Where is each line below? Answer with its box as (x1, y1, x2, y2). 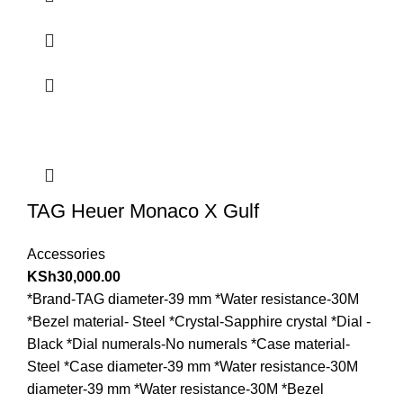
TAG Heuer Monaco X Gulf (27, 200, 259, 223)
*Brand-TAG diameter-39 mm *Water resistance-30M (27, 291, 359, 308)
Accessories (27, 246, 105, 263)
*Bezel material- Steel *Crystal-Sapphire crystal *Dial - (27, 314, 371, 330)
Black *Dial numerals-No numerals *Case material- (27, 336, 350, 353)
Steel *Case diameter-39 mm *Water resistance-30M (27, 359, 358, 375)
